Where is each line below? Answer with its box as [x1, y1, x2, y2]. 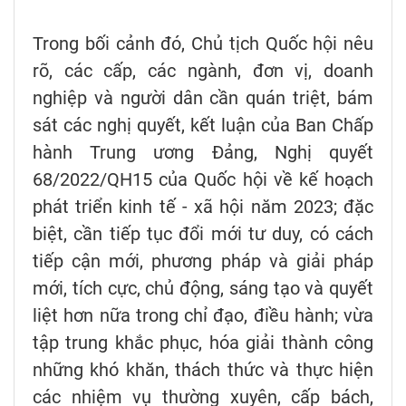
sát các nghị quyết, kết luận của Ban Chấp [33, 113, 373, 136]
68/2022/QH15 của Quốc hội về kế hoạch [33, 168, 373, 190]
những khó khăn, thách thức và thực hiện [33, 358, 373, 381]
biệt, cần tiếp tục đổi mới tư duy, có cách [33, 222, 373, 245]
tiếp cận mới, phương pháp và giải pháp [33, 249, 373, 272]
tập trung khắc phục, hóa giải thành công [33, 331, 373, 353]
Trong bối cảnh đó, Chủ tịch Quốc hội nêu [33, 32, 373, 54]
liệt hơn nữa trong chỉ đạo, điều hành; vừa [33, 304, 373, 326]
